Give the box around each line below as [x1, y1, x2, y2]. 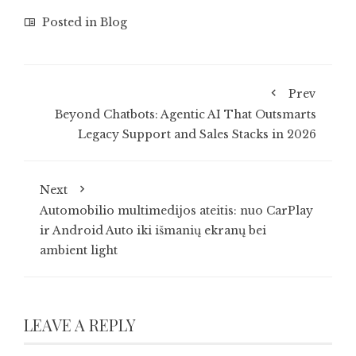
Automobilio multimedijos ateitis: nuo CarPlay [40, 203, 313, 218]
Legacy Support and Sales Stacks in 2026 [78, 127, 316, 141]
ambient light [40, 243, 118, 257]
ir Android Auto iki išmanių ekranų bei [40, 223, 266, 238]
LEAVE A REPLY [24, 314, 136, 335]
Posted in [39, 15, 100, 29]
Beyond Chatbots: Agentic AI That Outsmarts [55, 107, 316, 122]
